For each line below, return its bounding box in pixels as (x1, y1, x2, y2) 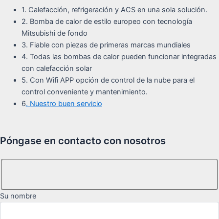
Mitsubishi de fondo (21, 28, 88, 38)
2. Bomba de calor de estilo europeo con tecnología (21, 17, 192, 26)
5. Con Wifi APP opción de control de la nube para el (21, 75, 195, 85)
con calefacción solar (21, 64, 92, 73)
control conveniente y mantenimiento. (21, 87, 148, 96)
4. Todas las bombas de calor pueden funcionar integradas (21, 52, 217, 61)
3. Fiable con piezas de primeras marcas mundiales (21, 40, 191, 49)
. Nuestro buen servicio (25, 99, 102, 108)
